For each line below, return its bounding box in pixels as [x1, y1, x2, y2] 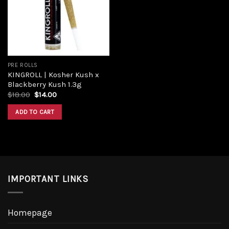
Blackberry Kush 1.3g [7, 79, 82, 89]
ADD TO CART [15, 108, 55, 116]
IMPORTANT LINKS [8, 173, 89, 184]
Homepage [8, 208, 52, 218]
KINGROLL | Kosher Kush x [7, 70, 99, 79]
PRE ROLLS [7, 61, 38, 68]
